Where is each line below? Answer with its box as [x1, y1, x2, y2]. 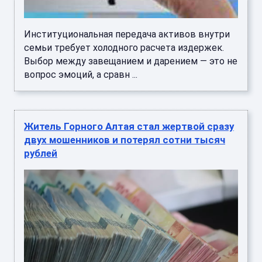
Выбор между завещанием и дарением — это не [24, 55, 237, 67]
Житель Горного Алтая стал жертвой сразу [24, 120, 234, 132]
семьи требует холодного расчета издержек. [24, 42, 224, 53]
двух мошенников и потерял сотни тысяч [24, 133, 225, 146]
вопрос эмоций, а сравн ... [24, 68, 137, 80]
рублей [24, 147, 57, 159]
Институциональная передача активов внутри [24, 28, 230, 40]
